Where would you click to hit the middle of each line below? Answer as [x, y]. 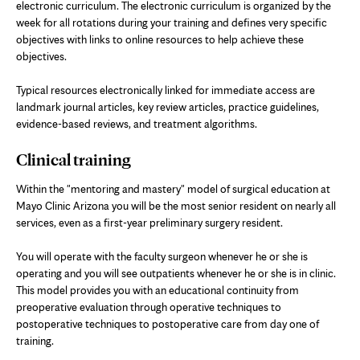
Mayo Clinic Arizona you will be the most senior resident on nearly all [176, 205]
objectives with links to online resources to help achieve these [160, 39]
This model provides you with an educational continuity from [157, 290]
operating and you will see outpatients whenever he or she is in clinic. [176, 273]
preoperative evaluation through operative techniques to [149, 307]
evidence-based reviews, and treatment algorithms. [137, 123]
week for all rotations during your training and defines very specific [172, 22]
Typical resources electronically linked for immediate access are [166, 90]
